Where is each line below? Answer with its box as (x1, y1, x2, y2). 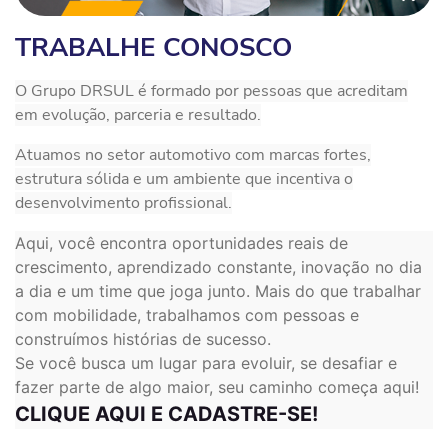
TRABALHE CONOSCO (15, 29, 292, 65)
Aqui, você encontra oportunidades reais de (15, 232, 348, 253)
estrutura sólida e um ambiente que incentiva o (15, 167, 353, 190)
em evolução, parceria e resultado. (15, 103, 261, 126)
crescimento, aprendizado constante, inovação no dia (15, 256, 422, 277)
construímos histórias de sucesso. (15, 328, 271, 349)
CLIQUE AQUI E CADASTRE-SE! (15, 401, 318, 426)
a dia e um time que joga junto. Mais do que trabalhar (15, 280, 421, 301)
